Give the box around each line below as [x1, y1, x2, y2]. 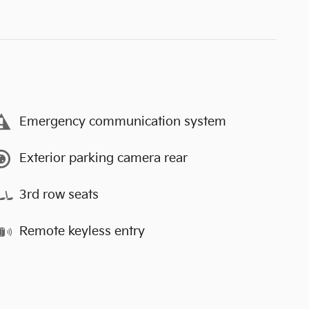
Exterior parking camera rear [19, 151, 188, 166]
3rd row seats [19, 188, 99, 202]
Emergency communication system [19, 114, 226, 129]
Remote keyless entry [19, 224, 145, 239]
